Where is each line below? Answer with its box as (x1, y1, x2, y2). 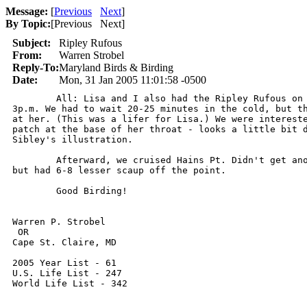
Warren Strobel (59, 49, 124, 61)
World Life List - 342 (12, 278, 127, 288)
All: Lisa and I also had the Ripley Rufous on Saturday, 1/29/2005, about (12, 93, 56, 103)
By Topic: (5, 18, 51, 29)
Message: (5, 5, 48, 17)
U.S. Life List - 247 (12, 268, 122, 278)
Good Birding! (12, 186, 56, 196)
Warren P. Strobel (12, 217, 106, 227)
